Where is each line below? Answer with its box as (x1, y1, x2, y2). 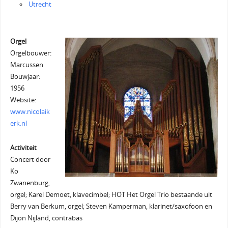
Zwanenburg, (10, 178, 50, 187)
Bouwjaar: (10, 72, 40, 81)
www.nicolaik (10, 107, 50, 116)
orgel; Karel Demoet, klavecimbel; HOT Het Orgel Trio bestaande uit (10, 190, 212, 199)
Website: (10, 95, 36, 104)
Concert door (10, 155, 50, 164)
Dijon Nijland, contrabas (10, 213, 82, 222)
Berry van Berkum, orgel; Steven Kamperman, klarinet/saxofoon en (10, 202, 212, 211)
